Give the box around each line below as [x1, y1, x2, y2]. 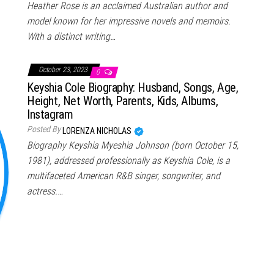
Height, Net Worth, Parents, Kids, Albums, [27, 93, 218, 108]
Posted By [27, 124, 61, 134]
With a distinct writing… [27, 30, 116, 42]
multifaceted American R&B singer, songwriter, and [27, 169, 220, 182]
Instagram [27, 106, 73, 122]
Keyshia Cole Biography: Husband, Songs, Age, [27, 80, 239, 95]
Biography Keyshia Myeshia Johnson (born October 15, [27, 139, 239, 151]
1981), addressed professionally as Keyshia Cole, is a [27, 154, 230, 166]
